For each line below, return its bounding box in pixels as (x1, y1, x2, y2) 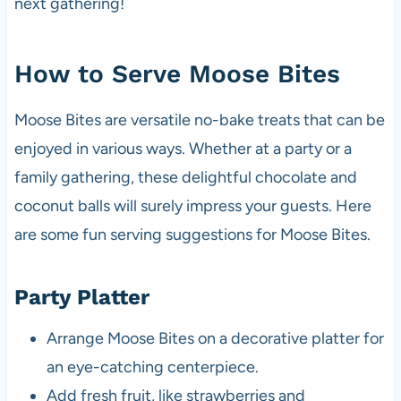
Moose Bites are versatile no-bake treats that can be (13, 109, 385, 130)
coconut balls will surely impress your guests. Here (13, 195, 371, 216)
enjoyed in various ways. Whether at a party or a (13, 138, 352, 158)
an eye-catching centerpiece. (46, 356, 259, 377)
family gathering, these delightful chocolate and (13, 166, 357, 187)
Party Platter (13, 284, 149, 310)
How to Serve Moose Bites (13, 58, 340, 89)
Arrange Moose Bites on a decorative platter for (46, 328, 384, 348)
